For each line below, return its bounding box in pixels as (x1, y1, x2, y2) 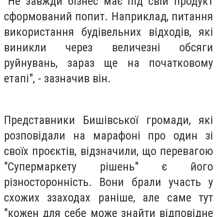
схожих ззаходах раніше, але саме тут (4, 190, 213, 204)
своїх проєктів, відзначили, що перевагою (4, 144, 213, 158)
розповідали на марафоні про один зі (4, 128, 213, 142)
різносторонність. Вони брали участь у (4, 175, 213, 189)
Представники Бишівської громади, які (4, 113, 213, 127)
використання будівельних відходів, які (4, 25, 213, 39)
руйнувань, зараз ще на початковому (4, 56, 213, 70)
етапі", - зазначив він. (4, 71, 111, 85)
